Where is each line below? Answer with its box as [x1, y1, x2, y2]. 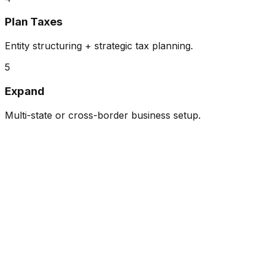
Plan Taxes [5, 15, 62, 29]
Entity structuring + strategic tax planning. [5, 40, 193, 52]
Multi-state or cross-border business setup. [5, 109, 201, 121]
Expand [5, 84, 45, 98]
